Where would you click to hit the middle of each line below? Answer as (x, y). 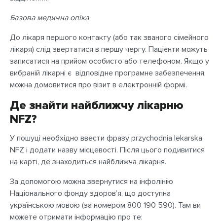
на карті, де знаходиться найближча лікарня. (88, 162)
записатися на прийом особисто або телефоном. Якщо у (110, 61)
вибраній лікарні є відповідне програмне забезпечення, (108, 73)
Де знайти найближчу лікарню (97, 105)
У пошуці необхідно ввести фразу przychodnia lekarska (106, 138)
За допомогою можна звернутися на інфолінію (92, 182)
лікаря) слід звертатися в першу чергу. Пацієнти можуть (109, 49)
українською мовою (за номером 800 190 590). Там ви (105, 205)
